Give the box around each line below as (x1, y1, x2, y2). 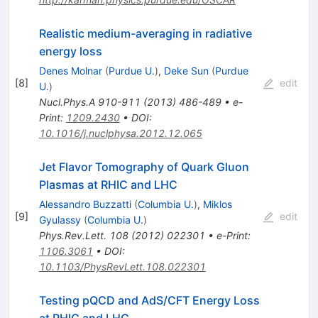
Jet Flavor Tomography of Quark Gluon (38, 160, 249, 175)
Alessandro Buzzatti (38, 198, 131, 211)
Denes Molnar (38, 65, 102, 77)
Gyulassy (38, 214, 81, 226)
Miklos (202, 198, 232, 211)
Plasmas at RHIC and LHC (38, 177, 177, 192)
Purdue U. (108, 65, 155, 77)
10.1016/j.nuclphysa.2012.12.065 (38, 127, 202, 140)
